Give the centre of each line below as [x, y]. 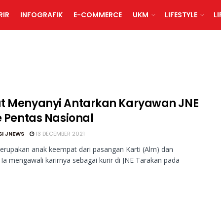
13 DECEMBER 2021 [59, 134]
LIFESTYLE [181, 15]
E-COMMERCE [97, 15]
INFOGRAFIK [41, 15]
